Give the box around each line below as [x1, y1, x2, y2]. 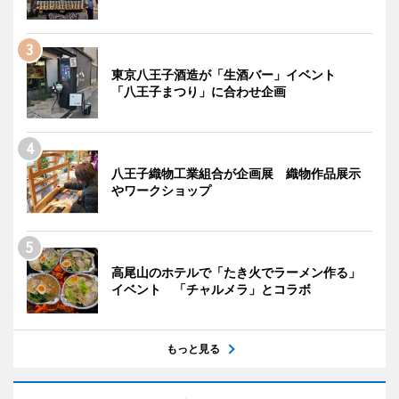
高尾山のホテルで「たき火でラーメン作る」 [111, 264, 361, 280]
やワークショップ [111, 182, 211, 198]
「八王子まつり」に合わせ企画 [111, 83, 286, 99]
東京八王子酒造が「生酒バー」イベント [111, 66, 348, 82]
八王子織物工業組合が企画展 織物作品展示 [111, 165, 361, 181]
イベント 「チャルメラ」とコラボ [111, 281, 311, 297]
